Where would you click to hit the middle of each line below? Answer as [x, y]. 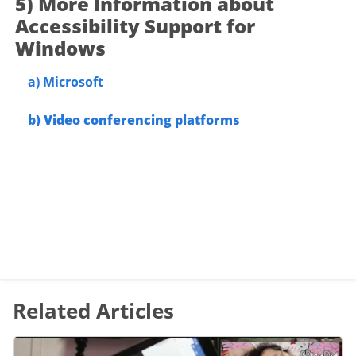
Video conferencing [108, 120]
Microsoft [74, 81]
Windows [61, 48]
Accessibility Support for [135, 25]
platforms [208, 120]
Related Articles [93, 310]
